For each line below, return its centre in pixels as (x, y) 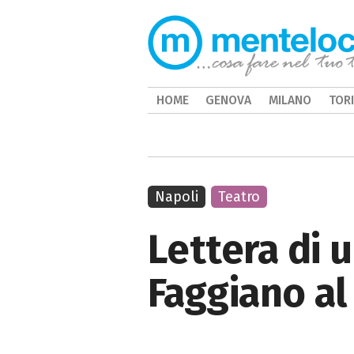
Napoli (177, 197)
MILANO (290, 100)
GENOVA (229, 100)
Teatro (239, 197)
